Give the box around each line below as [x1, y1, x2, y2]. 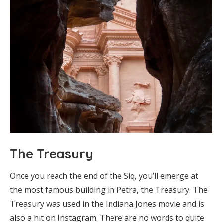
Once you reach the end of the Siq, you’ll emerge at [10, 170, 198, 182]
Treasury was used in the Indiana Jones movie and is [10, 198, 204, 210]
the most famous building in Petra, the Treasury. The [10, 184, 208, 196]
